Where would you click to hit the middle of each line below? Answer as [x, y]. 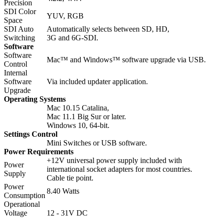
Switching [19, 37]
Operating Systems [35, 99]
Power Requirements [39, 151]
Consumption [25, 195]
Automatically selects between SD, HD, [108, 29]
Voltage [16, 213]
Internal [16, 73]
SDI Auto [19, 29]
